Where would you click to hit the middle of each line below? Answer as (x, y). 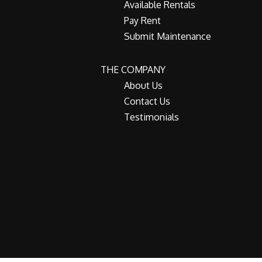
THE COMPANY (133, 70)
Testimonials (151, 117)
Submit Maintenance (168, 36)
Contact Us (147, 101)
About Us (143, 85)
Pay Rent (142, 20)
